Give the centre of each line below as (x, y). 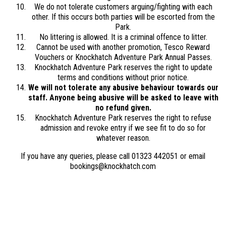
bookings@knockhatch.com (113, 166)
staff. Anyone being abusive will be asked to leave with (123, 98)
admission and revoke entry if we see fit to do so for (123, 128)
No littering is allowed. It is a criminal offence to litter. (123, 37)
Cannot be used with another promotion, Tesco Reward (123, 47)
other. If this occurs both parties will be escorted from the (123, 17)
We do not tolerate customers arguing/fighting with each (123, 7)
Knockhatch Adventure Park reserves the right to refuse (123, 118)
